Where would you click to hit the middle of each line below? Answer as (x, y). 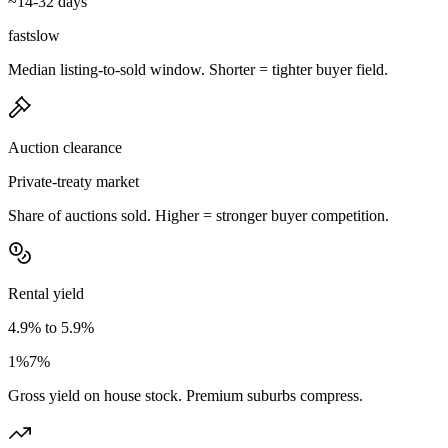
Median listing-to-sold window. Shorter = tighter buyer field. (198, 69)
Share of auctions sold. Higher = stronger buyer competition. (198, 215)
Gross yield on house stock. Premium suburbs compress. (185, 395)
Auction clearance (65, 147)
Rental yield (46, 293)
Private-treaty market (73, 181)
